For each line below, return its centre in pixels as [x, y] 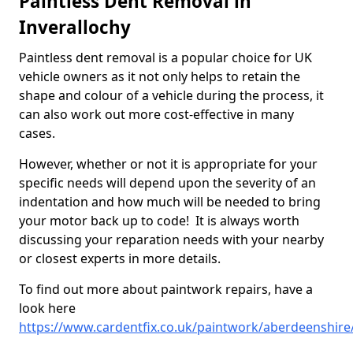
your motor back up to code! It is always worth [159, 221]
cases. [39, 134]
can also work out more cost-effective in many [156, 115]
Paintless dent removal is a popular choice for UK [165, 58]
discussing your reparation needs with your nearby [171, 240]
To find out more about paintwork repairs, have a [166, 290]
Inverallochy [75, 28]
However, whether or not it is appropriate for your [168, 164]
